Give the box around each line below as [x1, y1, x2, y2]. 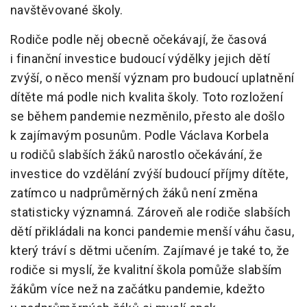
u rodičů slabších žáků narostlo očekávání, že [10, 147, 263, 162]
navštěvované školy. [10, 3, 123, 18]
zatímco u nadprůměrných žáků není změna [10, 186, 258, 201]
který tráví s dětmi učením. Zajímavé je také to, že [10, 243, 290, 258]
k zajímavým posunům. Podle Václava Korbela [10, 128, 269, 143]
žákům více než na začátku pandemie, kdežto [10, 282, 265, 297]
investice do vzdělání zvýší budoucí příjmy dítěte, [10, 167, 288, 182]
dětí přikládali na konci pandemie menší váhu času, [10, 224, 294, 239]
